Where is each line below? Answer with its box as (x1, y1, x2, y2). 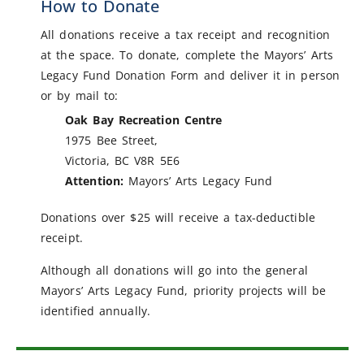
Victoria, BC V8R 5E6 (65, 153, 180, 169)
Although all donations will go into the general (41, 262, 308, 279)
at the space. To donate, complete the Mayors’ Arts (41, 47, 334, 63)
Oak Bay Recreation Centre (65, 112, 223, 128)
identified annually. (41, 303, 150, 319)
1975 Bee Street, (65, 132, 158, 149)
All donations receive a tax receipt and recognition (41, 27, 331, 43)
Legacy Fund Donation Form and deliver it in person (41, 67, 340, 84)
